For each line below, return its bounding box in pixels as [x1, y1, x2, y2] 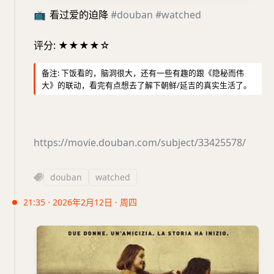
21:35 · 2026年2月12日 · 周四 [23, 196, 137, 209]
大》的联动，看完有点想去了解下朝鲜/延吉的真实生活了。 [42, 80, 251, 91]
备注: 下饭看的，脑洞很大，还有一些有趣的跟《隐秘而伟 [42, 67, 244, 79]
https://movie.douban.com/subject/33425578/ [34, 136, 246, 150]
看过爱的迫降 [47, 8, 111, 22]
